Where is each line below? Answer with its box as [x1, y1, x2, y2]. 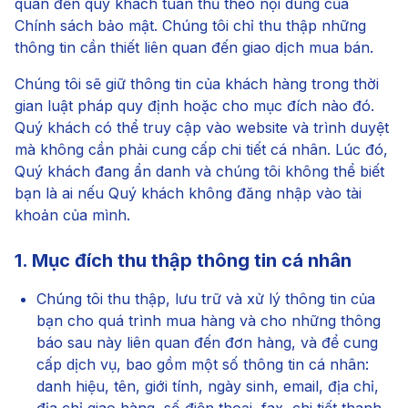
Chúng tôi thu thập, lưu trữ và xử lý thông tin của [36, 290, 375, 308]
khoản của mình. [15, 206, 130, 224]
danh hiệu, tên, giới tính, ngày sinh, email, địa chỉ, [36, 377, 379, 395]
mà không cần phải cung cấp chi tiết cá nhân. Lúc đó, [15, 140, 388, 158]
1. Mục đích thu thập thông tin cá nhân [15, 250, 352, 271]
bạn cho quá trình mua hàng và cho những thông [36, 311, 381, 330]
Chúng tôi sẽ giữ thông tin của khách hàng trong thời [15, 75, 379, 93]
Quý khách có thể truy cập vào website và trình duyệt [15, 118, 389, 137]
